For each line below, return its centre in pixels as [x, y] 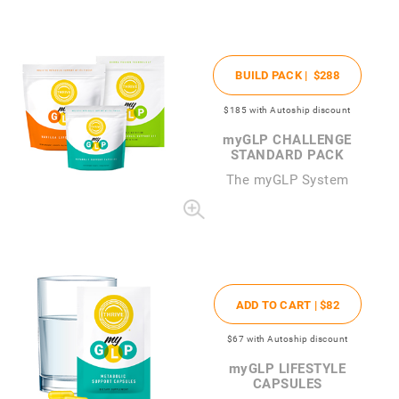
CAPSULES [287, 383]
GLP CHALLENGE [297, 138]
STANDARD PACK [287, 154]
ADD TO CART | [278, 304]
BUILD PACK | [274, 75]
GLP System [310, 179]
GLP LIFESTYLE [297, 367]
